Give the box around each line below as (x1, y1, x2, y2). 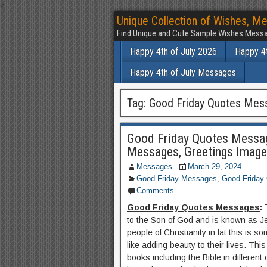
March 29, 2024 (188, 162, 241, 171)
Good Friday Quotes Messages (127, 203, 260, 212)
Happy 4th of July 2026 (130, 46, 217, 57)
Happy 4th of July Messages (130, 67, 236, 78)
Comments (136, 186, 174, 195)
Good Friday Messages (136, 174, 217, 183)
